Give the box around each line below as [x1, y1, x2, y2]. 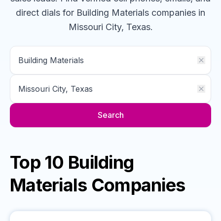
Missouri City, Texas [68, 22, 150, 32]
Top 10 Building [10, 151, 134, 173]
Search [97, 110, 124, 120]
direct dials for [16, 7, 74, 18]
